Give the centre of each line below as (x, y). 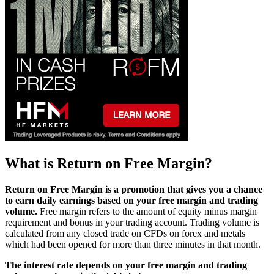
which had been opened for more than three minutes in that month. (133, 244)
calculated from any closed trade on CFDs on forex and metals (125, 233)
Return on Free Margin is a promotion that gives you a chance (134, 189)
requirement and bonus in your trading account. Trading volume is (132, 222)
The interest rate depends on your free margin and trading (126, 265)
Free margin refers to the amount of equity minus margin (147, 211)
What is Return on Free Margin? (109, 163)
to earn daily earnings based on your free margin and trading (131, 200)
